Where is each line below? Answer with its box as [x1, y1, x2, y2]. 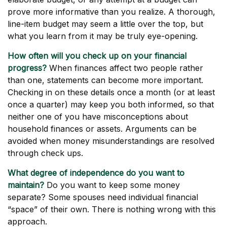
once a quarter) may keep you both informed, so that [8, 99, 214, 109]
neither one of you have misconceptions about [8, 111, 188, 122]
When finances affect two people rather [47, 63, 203, 73]
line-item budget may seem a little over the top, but [8, 19, 203, 29]
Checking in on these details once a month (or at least [8, 87, 215, 97]
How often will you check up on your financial [8, 51, 186, 61]
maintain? [8, 180, 44, 190]
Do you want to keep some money [44, 180, 180, 190]
